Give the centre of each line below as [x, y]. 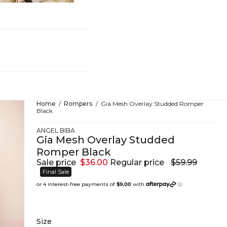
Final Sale [56, 172]
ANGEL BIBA [56, 130]
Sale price [57, 162]
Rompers [78, 104]
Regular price [138, 162]
